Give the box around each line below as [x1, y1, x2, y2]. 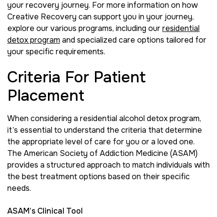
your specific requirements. [7, 46, 105, 57]
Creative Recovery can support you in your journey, [7, 12, 194, 22]
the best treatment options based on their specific [7, 171, 190, 182]
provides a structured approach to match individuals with [7, 160, 210, 170]
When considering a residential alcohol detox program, [7, 113, 201, 124]
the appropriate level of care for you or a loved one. [7, 137, 195, 147]
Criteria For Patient [7, 67, 146, 88]
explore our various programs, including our [7, 23, 162, 33]
